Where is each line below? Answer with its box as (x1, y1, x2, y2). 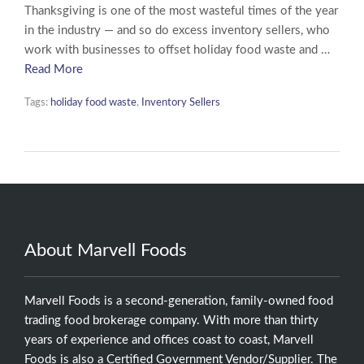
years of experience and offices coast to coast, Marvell (24, 333, 314, 346)
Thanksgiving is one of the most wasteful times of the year (24, 4, 338, 17)
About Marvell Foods (24, 240, 187, 259)
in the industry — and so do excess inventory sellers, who (24, 24, 330, 37)
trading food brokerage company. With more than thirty (24, 314, 318, 327)
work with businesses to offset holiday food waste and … (24, 43, 330, 56)
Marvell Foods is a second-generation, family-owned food (24, 294, 333, 307)
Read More (24, 63, 83, 76)
